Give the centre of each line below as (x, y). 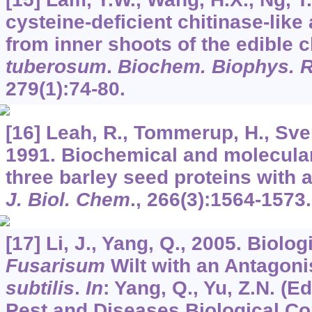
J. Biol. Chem (68, 199)
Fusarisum (55, 265)
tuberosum (56, 66)
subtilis (40, 288)
